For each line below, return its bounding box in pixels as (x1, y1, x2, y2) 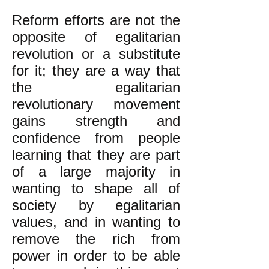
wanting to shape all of (12, 180, 180, 196)
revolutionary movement (12, 96, 180, 112)
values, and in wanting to (12, 214, 180, 230)
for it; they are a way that (12, 62, 180, 79)
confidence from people (12, 130, 180, 146)
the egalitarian (12, 79, 180, 95)
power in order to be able (12, 247, 180, 264)
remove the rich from (12, 231, 180, 247)
